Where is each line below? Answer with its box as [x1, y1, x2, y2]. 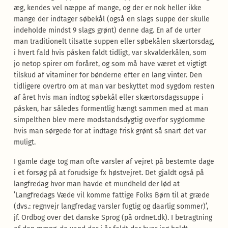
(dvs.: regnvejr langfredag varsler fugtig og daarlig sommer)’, [13, 202, 208, 211]
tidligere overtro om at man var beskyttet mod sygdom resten [13, 82, 214, 91]
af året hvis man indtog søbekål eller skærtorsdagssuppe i [13, 93, 204, 102]
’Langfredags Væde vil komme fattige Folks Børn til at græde [13, 191, 210, 199]
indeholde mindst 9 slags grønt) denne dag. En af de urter [13, 26, 201, 35]
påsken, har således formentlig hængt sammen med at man [13, 104, 208, 113]
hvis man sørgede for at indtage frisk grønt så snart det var [13, 127, 206, 135]
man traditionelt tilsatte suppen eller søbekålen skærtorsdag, [13, 37, 214, 46]
